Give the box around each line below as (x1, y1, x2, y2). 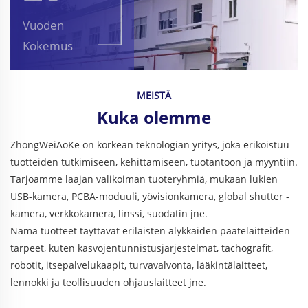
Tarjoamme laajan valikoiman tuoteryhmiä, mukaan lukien (10, 173, 278, 186)
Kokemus (23, 38, 73, 54)
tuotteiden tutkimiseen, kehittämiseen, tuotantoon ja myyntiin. (10, 155, 298, 169)
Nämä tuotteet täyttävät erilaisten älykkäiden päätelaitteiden (10, 224, 290, 238)
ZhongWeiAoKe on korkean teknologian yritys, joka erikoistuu (10, 138, 289, 152)
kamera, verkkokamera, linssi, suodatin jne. (10, 207, 208, 221)
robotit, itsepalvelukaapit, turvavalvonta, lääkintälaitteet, (10, 258, 267, 272)
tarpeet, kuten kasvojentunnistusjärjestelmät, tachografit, (10, 241, 273, 255)
